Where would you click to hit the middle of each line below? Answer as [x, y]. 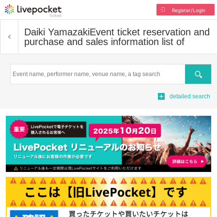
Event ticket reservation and [150, 32]
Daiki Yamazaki [57, 32]
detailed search [190, 96]
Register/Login [188, 10]
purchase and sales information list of [104, 42]
